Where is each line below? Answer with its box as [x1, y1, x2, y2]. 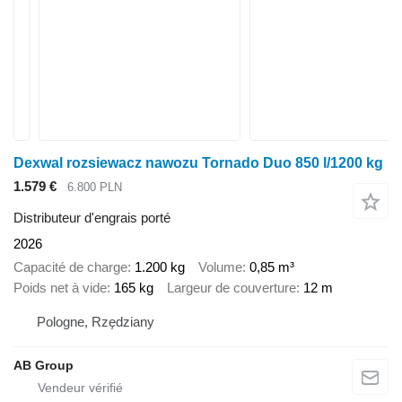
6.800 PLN [67, 180, 122, 195]
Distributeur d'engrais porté [13, 209, 170, 225]
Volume [198, 259, 242, 275]
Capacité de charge [13, 259, 127, 275]
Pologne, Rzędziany [37, 313, 154, 329]
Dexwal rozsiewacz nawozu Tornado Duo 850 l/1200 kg [13, 155, 383, 170]
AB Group [13, 357, 74, 372]
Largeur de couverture [167, 280, 296, 296]
